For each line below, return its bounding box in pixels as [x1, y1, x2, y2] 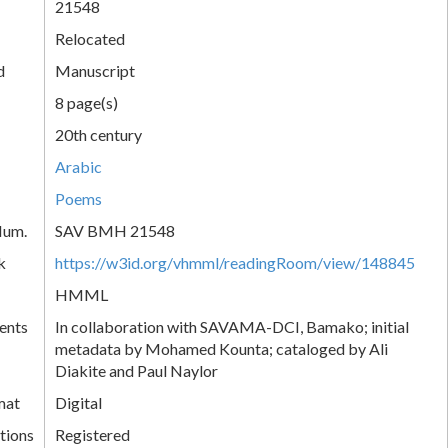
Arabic [55, 156, 102, 176]
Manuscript [55, 60, 135, 80]
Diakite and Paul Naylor [55, 360, 218, 380]
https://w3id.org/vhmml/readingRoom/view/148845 [55, 252, 415, 272]
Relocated [55, 28, 125, 48]
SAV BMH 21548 [55, 220, 175, 240]
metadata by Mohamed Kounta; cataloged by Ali [55, 338, 388, 358]
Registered [55, 424, 130, 444]
